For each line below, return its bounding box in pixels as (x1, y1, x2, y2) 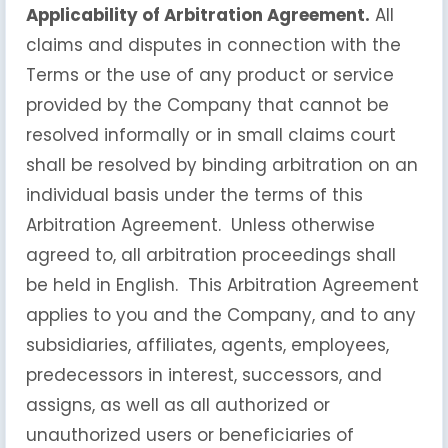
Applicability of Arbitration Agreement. (26, 3, 370, 27)
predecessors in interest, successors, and (26, 363, 382, 387)
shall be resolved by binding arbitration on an (26, 153, 418, 177)
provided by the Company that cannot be (26, 93, 389, 117)
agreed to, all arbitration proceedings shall (26, 243, 396, 267)
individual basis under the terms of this (26, 183, 363, 207)
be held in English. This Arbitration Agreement (26, 273, 419, 297)
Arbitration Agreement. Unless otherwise (26, 213, 375, 237)
